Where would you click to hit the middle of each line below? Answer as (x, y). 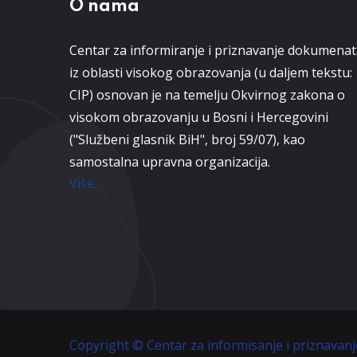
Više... (85, 183)
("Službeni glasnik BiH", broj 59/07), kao (187, 139)
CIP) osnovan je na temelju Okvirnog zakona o (207, 94)
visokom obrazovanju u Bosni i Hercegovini (199, 117)
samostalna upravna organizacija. (173, 161)
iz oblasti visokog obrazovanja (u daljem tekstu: (211, 72)
